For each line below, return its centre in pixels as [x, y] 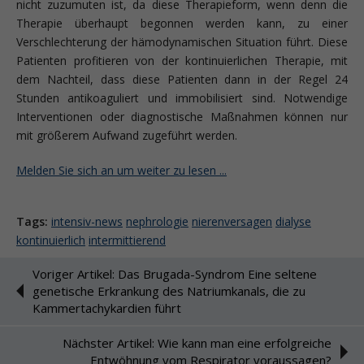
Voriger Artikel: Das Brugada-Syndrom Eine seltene [175, 273]
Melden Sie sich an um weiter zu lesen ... [121, 170]
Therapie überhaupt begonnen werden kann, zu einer [182, 23]
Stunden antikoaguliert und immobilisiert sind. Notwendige [182, 97]
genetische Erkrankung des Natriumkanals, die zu [169, 290]
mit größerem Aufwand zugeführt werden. [127, 135]
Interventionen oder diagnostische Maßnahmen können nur [182, 116]
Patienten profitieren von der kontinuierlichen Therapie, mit [182, 60]
